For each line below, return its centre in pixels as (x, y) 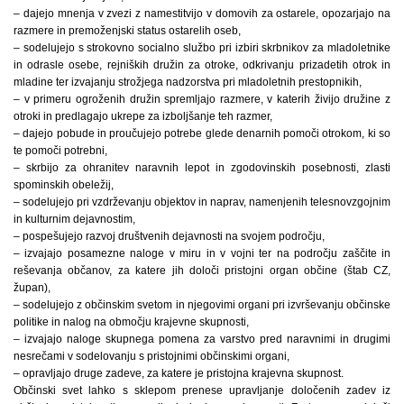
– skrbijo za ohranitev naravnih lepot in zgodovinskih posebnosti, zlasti (202, 167)
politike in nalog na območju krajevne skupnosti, (131, 321)
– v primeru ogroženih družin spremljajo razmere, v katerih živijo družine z (202, 99)
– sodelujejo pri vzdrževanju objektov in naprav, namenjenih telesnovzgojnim (202, 202)
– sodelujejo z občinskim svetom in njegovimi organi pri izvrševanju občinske (202, 304)
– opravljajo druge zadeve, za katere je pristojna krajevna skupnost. (179, 373)
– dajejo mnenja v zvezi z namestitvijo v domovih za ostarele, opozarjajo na (202, 13)
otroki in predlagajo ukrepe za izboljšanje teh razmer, (143, 116)
